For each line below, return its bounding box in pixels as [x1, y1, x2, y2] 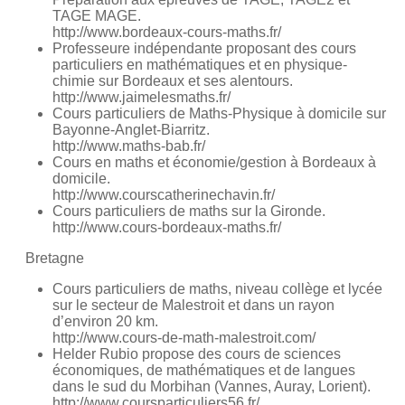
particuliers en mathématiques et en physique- [52, 57, 347, 73]
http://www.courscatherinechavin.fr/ [52, 187, 275, 203]
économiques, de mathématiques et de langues [52, 363, 355, 379]
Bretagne [25, 250, 84, 267]
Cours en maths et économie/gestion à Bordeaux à [52, 155, 376, 171]
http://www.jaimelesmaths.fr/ [52, 89, 231, 106]
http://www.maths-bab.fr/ [52, 138, 205, 155]
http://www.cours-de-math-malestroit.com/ [52, 330, 316, 346]
